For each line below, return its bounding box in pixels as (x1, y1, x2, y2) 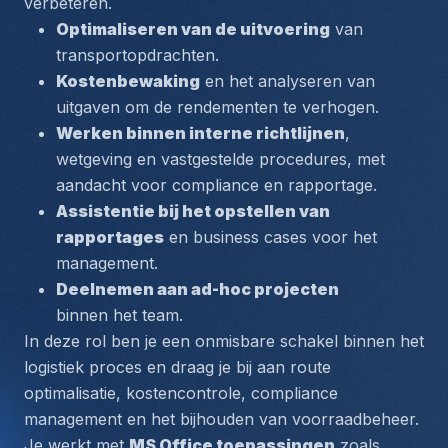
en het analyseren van (200, 71, 375, 91)
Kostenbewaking (56, 71, 200, 91)
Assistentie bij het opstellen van (56, 201, 330, 221)
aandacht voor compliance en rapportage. (56, 175, 377, 195)
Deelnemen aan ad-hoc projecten (56, 279, 339, 299)
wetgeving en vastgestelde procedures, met (56, 149, 385, 169)
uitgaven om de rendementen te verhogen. (56, 97, 379, 117)
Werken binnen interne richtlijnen (56, 123, 345, 143)
